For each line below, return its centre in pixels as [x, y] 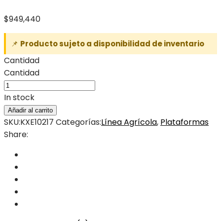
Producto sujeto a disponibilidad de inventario [112, 43]
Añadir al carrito [30, 110]
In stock [19, 97]
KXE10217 [37, 122]
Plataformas [184, 122]
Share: [16, 134]
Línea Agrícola [129, 122]
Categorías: [78, 122]
